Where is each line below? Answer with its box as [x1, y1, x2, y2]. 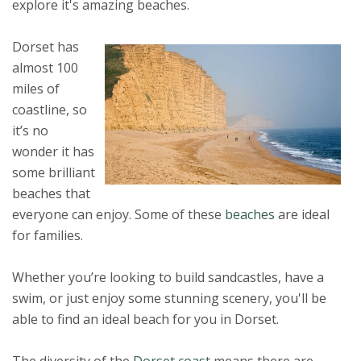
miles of [12, 79, 60, 98]
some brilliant [12, 163, 95, 181]
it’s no [12, 121, 48, 139]
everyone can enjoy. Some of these [12, 205, 222, 223]
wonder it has [12, 142, 94, 160]
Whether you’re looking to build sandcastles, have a [12, 268, 324, 286]
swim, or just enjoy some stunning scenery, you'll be [12, 288, 326, 307]
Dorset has [12, 37, 79, 56]
